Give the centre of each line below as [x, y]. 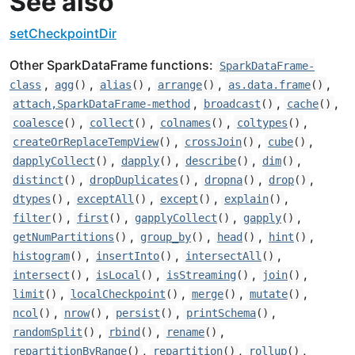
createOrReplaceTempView [86, 142]
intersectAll [223, 256]
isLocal [118, 275]
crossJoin [213, 142]
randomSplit [48, 332]
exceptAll [105, 199]
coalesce [38, 123]
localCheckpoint [118, 294]
